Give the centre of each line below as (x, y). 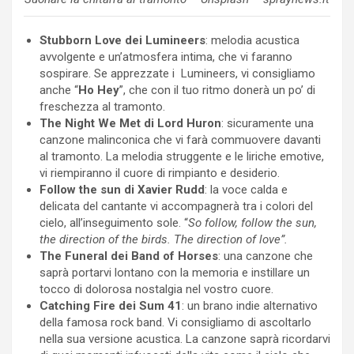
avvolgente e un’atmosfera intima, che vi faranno (166, 56)
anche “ (59, 90)
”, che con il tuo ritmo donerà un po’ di (217, 90)
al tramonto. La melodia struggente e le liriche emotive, (182, 156)
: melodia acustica (252, 40)
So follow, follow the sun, (252, 222)
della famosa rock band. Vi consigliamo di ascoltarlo (175, 322)
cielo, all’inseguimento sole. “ (114, 222)
